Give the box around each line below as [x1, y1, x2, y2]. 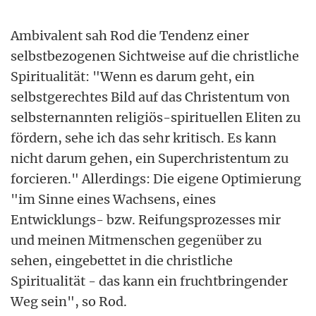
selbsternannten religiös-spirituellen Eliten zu [11, 109, 300, 126]
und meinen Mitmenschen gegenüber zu [11, 231, 262, 248]
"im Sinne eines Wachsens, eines [11, 190, 216, 207]
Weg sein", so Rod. [11, 293, 127, 310]
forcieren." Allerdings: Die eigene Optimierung [11, 170, 301, 187]
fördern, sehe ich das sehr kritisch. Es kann [11, 129, 276, 146]
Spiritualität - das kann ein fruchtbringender [11, 272, 288, 289]
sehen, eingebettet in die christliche [11, 252, 233, 269]
